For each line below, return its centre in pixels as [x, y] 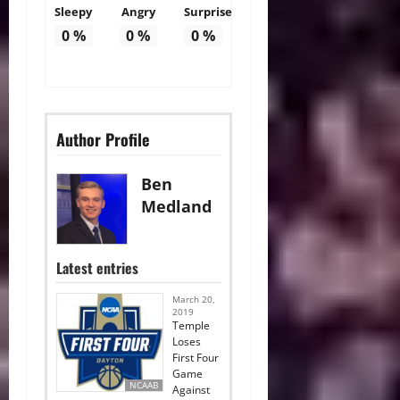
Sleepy [74, 12]
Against [191, 390]
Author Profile [103, 140]
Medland [176, 207]
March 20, [194, 300]
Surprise [208, 12]
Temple [191, 326]
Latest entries [97, 268]
